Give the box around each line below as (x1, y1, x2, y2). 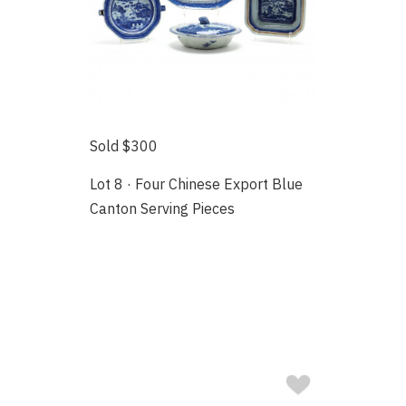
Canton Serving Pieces (90, 198, 236, 217)
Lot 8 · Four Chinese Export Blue (90, 174, 304, 193)
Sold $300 (90, 136, 159, 155)
